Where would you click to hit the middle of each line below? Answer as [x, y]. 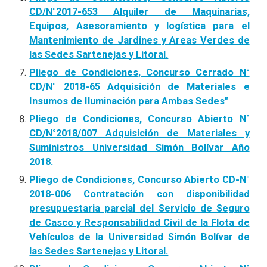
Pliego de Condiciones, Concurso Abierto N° [139, 119]
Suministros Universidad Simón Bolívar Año [139, 148]
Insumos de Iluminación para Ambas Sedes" [130, 101]
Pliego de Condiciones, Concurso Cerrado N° [139, 72]
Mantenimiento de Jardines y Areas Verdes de [139, 40]
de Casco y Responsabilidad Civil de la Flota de [139, 223]
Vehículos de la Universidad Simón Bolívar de [139, 237]
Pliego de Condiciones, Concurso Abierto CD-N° [139, 180]
